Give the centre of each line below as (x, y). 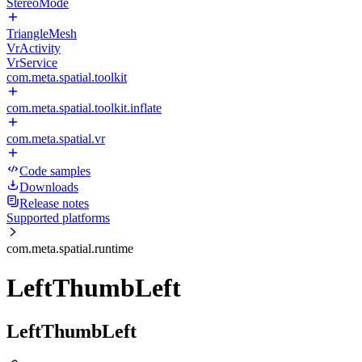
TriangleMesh (42, 34)
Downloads (49, 187)
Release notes (54, 203)
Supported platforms (58, 218)
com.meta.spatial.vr (56, 139)
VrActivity (34, 48)
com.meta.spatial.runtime (70, 248)
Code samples (55, 171)
